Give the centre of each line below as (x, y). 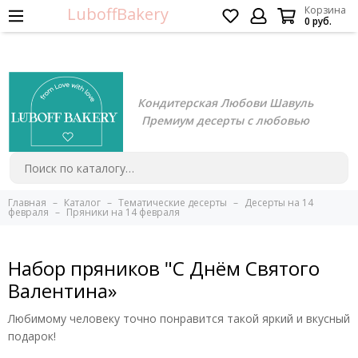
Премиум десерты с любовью (225, 120)
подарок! (32, 336)
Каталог (82, 203)
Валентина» (62, 291)
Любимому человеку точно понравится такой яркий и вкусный (179, 319)
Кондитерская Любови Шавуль (225, 103)
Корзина (325, 10)
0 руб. (318, 21)
